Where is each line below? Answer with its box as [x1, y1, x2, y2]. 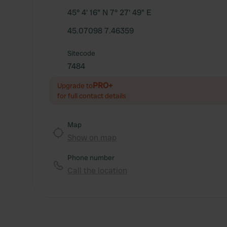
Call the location [67, 165, 127, 176]
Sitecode [67, 49, 95, 58]
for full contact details [57, 91, 126, 100]
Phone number [67, 153, 115, 162]
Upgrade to [57, 81, 93, 90]
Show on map [67, 132, 117, 143]
